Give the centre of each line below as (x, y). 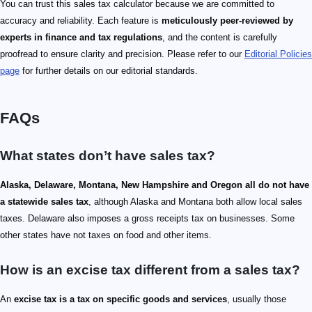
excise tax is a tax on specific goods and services (120, 299)
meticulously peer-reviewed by (227, 21)
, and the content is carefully (220, 38)
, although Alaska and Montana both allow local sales (195, 202)
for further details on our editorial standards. (109, 71)
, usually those (257, 299)
